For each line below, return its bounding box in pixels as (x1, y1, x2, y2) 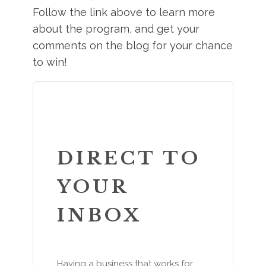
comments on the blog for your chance (33, 39, 233, 52)
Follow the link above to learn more (33, 6, 216, 18)
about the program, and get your (33, 23, 200, 35)
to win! (33, 56, 68, 68)
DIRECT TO (57, 147, 201, 169)
